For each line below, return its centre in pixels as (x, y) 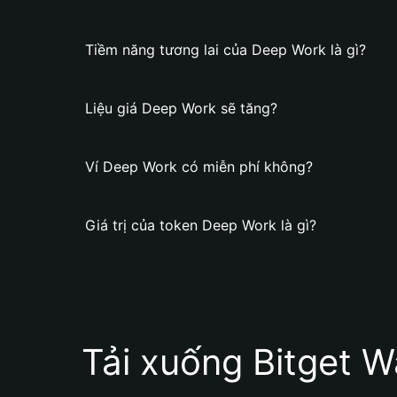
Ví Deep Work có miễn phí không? (199, 167)
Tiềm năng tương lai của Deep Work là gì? (226, 50)
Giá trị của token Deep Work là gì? (201, 225)
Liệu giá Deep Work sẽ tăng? (181, 108)
